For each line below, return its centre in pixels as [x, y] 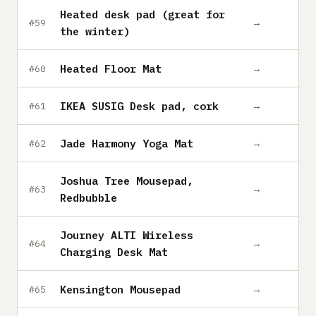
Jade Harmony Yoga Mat [127, 143]
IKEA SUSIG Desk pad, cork [139, 106]
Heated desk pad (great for [142, 14]
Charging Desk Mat [114, 252]
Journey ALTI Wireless [127, 235]
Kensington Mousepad [120, 289]
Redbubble [89, 197]
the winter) [95, 31]
